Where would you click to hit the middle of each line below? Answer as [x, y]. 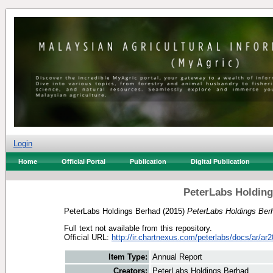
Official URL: [88, 237]
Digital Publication [220, 161]
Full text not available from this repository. [138, 228]
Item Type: [128, 257]
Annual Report [177, 257]
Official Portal [83, 161]
